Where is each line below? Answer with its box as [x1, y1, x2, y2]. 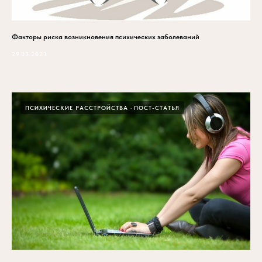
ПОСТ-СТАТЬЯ [134, 104, 180, 111]
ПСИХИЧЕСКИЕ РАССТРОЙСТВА [25, 104, 128, 111]
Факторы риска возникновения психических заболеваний [12, 32, 199, 41]
